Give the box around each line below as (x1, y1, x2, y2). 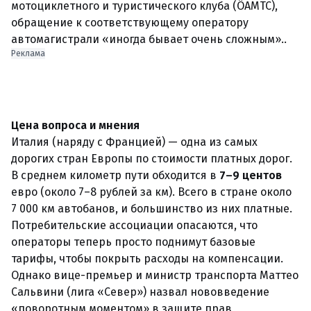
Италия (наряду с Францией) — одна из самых (11, 135, 258, 149)
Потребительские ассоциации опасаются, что (11, 219, 258, 232)
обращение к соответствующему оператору (11, 16, 249, 29)
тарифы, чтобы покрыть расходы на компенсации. (11, 252, 283, 265)
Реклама (11, 49, 45, 58)
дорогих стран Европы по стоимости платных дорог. (11, 152, 292, 165)
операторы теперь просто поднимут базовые (11, 235, 255, 249)
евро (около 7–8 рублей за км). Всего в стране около (11, 185, 292, 199)
